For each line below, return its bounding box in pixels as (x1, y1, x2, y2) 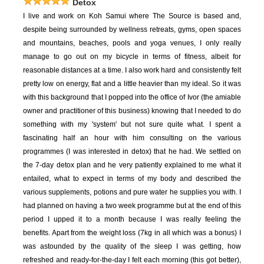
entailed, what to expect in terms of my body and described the (23, 174, 241, 183)
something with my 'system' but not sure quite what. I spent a (23, 120, 241, 129)
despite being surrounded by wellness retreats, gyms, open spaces (23, 25, 241, 34)
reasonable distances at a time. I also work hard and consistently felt (23, 66, 241, 75)
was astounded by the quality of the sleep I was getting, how (23, 242, 241, 251)
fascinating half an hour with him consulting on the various (23, 134, 241, 143)
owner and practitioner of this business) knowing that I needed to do (23, 107, 241, 115)
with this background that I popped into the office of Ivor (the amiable (23, 93, 241, 102)
